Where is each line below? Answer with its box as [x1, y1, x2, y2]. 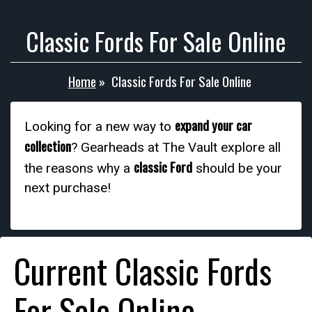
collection [24, 136, 71, 156]
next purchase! [24, 180, 111, 196]
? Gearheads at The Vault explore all [71, 139, 281, 155]
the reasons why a [24, 160, 134, 176]
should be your [192, 160, 282, 176]
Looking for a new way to [24, 118, 175, 134]
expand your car [175, 115, 252, 135]
